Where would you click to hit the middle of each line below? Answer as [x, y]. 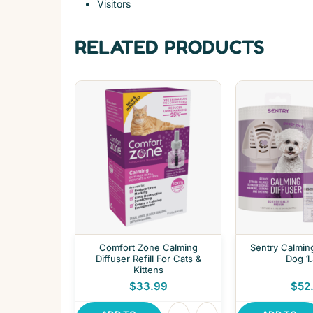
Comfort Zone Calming [148, 247]
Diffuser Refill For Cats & [148, 258]
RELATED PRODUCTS [170, 46]
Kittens [148, 269]
